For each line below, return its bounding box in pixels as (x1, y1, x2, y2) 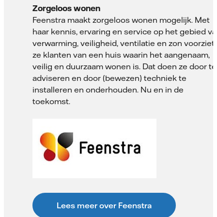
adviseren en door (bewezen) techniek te (32, 73, 186, 83)
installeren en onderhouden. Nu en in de (32, 85, 184, 95)
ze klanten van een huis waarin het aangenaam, (32, 50, 210, 60)
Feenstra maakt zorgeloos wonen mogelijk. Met (32, 15, 210, 25)
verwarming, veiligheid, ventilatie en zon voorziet (32, 38, 215, 48)
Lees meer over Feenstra (57, 201, 152, 211)
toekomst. (32, 96, 70, 107)
